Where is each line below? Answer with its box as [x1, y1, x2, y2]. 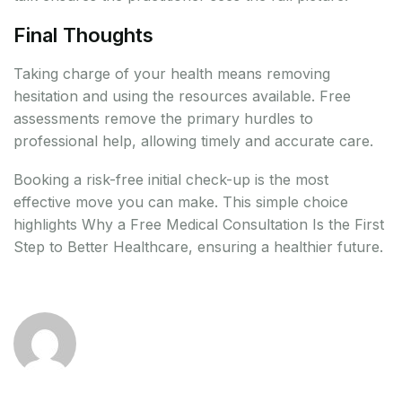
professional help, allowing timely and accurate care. [13, 132, 373, 151]
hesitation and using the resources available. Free [13, 87, 351, 106]
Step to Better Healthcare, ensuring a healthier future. [13, 238, 383, 257]
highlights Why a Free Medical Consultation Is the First [13, 215, 384, 234]
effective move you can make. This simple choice [13, 193, 348, 212]
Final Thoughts [13, 23, 153, 48]
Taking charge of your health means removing [13, 65, 330, 83]
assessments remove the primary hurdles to [13, 109, 313, 128]
